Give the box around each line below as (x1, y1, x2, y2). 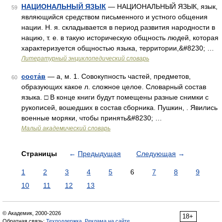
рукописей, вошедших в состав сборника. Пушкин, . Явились (21, 104, 218, 111)
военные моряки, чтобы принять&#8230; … (21, 114, 162, 122)
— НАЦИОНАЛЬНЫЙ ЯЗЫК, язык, (106, 2, 218, 10)
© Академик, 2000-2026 (2, 210, 61, 216)
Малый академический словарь (21, 125, 111, 132)
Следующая (136, 150, 176, 158)
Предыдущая (78, 150, 121, 158)
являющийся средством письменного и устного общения (21, 13, 208, 21)
